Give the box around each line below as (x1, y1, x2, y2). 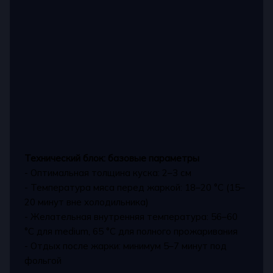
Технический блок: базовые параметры (24, 152, 200, 164)
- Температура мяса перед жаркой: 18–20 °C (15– (24, 181, 246, 193)
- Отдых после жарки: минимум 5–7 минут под (24, 239, 227, 252)
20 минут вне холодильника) (24, 196, 149, 208)
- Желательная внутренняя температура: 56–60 (24, 210, 238, 222)
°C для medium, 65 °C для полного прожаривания (24, 225, 238, 237)
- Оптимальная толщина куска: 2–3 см (24, 166, 192, 179)
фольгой (24, 254, 62, 266)
